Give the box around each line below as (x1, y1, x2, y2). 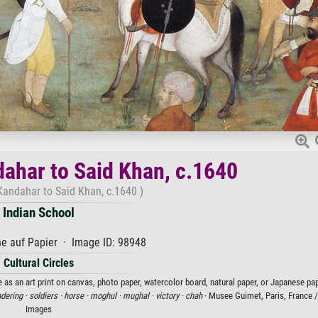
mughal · (123, 290, 155, 301)
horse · (64, 290, 90, 301)
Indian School (2, 204, 75, 221)
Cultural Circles (3, 256, 74, 270)
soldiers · (29, 290, 64, 301)
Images (25, 304, 52, 314)
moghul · (90, 290, 123, 301)
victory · (155, 290, 185, 301)
